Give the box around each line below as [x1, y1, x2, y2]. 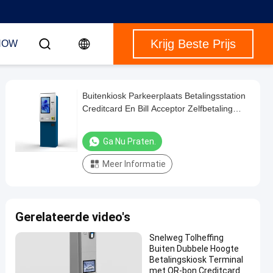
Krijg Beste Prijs [151, 37, 236, 51]
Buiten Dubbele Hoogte [149, 244, 239, 253]
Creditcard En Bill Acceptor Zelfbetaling [82, 104, 233, 113]
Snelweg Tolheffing [149, 233, 224, 243]
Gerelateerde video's [15, 210, 130, 224]
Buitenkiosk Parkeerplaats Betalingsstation [82, 91, 246, 101]
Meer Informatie [102, 159, 166, 169]
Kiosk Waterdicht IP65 [82, 116, 166, 126]
